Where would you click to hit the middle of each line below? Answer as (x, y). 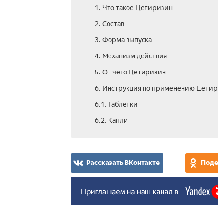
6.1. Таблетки (116, 104)
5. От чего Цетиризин (130, 72)
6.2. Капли (111, 120)
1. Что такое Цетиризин (134, 8)
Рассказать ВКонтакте (123, 163)
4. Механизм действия (131, 56)
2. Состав (109, 24)
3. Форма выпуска (123, 40)
